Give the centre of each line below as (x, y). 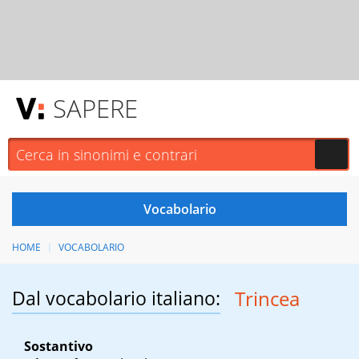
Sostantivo (58, 347)
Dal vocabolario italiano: (116, 298)
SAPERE (95, 108)
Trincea (267, 299)
